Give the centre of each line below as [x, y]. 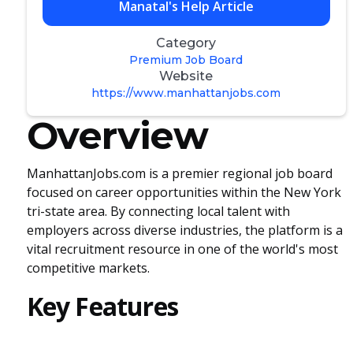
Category [186, 43]
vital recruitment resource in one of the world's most [182, 249]
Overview [117, 136]
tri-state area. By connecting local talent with [158, 211]
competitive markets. [88, 268]
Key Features [102, 306]
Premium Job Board [186, 60]
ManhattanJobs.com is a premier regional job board [179, 173]
